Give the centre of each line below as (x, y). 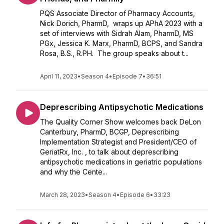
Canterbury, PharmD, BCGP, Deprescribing (109, 132)
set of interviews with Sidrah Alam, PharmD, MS (117, 33)
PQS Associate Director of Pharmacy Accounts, (117, 13)
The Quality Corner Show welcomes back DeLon (120, 122)
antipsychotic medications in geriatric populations (121, 162)
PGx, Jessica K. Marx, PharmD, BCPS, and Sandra (121, 43)
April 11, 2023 (59, 76)
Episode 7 (127, 76)
